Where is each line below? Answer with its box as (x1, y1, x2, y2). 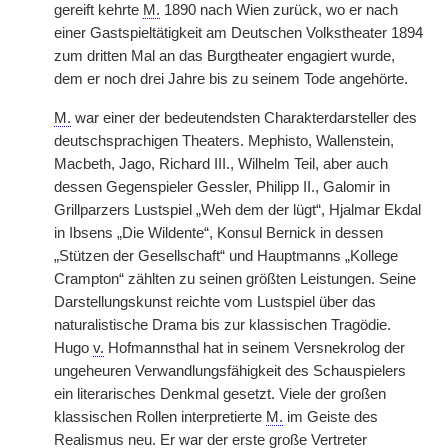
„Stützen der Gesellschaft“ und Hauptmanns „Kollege (54, 248, 398, 264)
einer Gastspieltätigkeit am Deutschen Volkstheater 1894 (54, 25, 423, 41)
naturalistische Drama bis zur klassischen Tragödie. (54, 317, 391, 333)
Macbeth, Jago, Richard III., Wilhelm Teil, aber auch (54, 156, 388, 172)
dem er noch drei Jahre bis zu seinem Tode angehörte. (54, 71, 408, 87)
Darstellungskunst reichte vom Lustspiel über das (54, 294, 376, 310)
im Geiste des (283, 409, 378, 425)
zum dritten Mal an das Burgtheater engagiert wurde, (54, 48, 395, 64)
